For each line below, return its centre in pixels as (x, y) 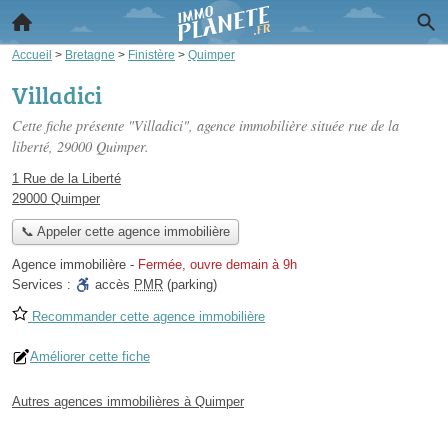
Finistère (151, 54)
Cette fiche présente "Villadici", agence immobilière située (180, 125)
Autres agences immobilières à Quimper (128, 402)
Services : (43, 285)
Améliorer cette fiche (90, 357)
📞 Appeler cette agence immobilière (125, 232)
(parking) (190, 285)
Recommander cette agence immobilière (146, 317)
